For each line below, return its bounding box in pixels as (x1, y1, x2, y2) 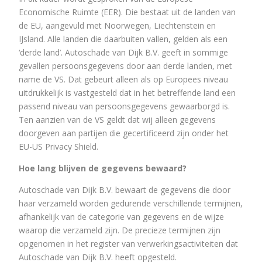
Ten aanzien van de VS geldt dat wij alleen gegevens (19, 113, 216, 125)
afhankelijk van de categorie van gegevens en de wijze (19, 211, 224, 222)
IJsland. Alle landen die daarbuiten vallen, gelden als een (19, 33, 227, 44)
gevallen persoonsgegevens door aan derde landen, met (19, 60, 232, 71)
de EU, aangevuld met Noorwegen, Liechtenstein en (19, 19, 216, 31)
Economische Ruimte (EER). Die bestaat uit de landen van (19, 6, 236, 18)
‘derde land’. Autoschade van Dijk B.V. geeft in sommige (19, 46, 228, 58)
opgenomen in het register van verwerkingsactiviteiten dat (19, 237, 238, 249)
